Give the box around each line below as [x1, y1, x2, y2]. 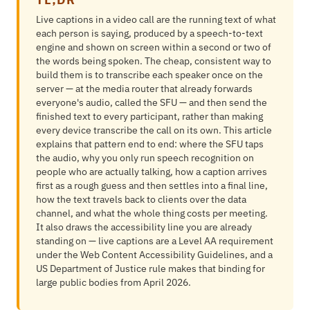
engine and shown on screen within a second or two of [36, 41, 271, 53]
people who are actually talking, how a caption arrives [36, 165, 267, 178]
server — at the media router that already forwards [36, 82, 253, 95]
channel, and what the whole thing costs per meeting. [36, 207, 268, 219]
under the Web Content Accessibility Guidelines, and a [36, 248, 273, 261]
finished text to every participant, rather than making [36, 110, 263, 122]
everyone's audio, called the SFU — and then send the [36, 96, 267, 109]
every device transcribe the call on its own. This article [36, 124, 272, 136]
